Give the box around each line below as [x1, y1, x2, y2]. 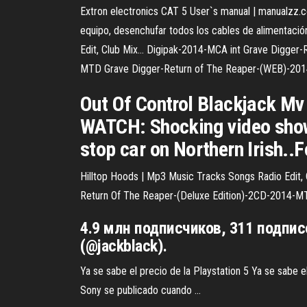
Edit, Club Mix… [80, 43, 144, 56]
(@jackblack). [80, 236, 167, 256]
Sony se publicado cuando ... [80, 284, 201, 297]
